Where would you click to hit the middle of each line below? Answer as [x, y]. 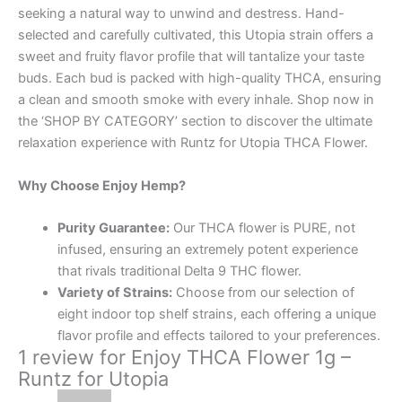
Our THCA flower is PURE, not [262, 228]
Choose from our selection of [263, 293]
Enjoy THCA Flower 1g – [241, 358]
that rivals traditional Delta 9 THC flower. [179, 271]
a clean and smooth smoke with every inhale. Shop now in [196, 100]
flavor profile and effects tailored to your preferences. [218, 336]
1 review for [74, 358]
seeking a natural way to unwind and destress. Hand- [181, 14]
